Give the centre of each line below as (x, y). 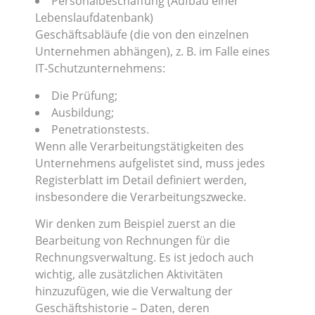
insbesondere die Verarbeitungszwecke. (141, 197)
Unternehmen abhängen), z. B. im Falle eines (153, 52)
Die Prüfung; (84, 95)
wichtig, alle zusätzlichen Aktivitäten (129, 274)
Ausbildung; (83, 112)
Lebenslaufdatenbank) (94, 18)
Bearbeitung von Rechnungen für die (133, 240)
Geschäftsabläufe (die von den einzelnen (142, 35)
